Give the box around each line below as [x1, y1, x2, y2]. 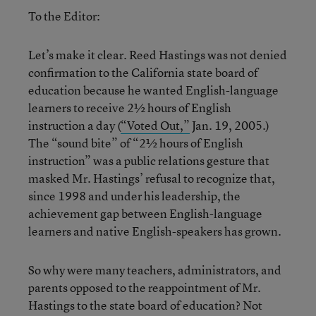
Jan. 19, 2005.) [190, 117, 269, 133]
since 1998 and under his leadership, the [28, 188, 241, 204]
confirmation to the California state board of [28, 64, 258, 80]
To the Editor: [28, 8, 100, 24]
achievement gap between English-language [28, 205, 262, 221]
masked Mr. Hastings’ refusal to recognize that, [28, 170, 275, 186]
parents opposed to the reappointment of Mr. [28, 279, 261, 296]
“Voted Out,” [121, 117, 190, 133]
